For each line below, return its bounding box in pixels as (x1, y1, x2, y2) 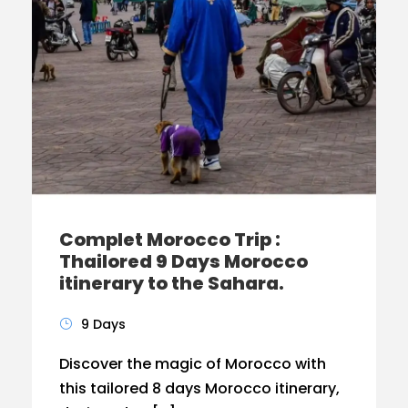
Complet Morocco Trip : (59, 226, 280, 252)
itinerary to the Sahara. (59, 270, 284, 296)
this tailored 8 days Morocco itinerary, (59, 377, 340, 399)
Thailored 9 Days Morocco (59, 248, 308, 274)
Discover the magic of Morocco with (59, 352, 326, 374)
